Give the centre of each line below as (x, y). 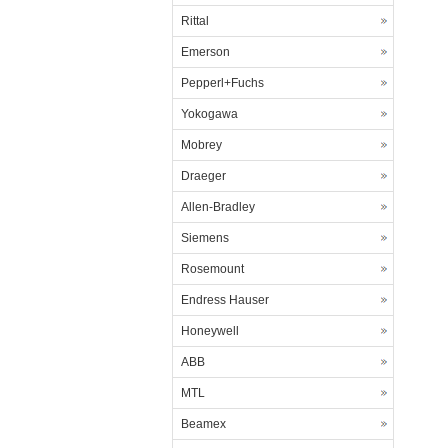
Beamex (203, 424)
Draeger (203, 176)
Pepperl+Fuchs (222, 83)
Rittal (195, 21)
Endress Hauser (225, 300)
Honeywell (210, 331)
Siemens (205, 238)
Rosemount (212, 269)
